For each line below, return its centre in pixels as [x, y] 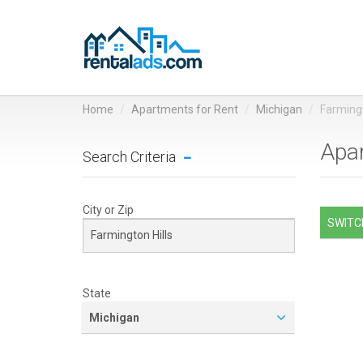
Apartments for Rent [185, 109]
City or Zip [108, 210]
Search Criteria [129, 157]
